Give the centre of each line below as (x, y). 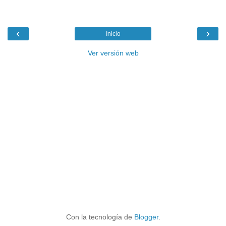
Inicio (113, 34)
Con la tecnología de (100, 217)
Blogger (146, 217)
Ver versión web (113, 53)
